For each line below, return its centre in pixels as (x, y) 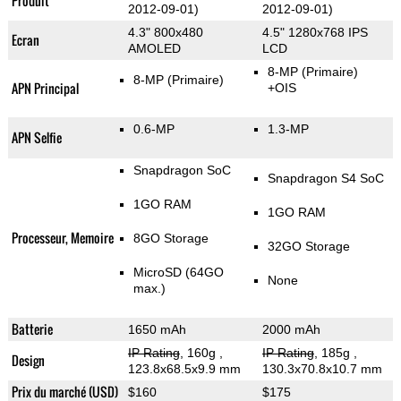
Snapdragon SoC (182, 171)
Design (28, 361)
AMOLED (154, 49)
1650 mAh (157, 330)
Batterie (32, 329)
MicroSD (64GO (178, 273)
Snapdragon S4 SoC (325, 179)
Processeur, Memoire (62, 238)
